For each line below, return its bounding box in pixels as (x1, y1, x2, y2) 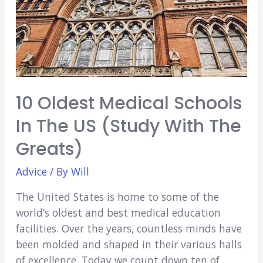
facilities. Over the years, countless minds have (15, 221, 242, 236)
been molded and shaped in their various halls (15, 237, 242, 252)
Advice (15, 164, 47, 178)
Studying (15, 34, 59, 49)
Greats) (15, 136, 83, 161)
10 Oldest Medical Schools (15, 90, 242, 116)
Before (15, 18, 46, 33)
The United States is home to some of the (15, 190, 219, 204)
